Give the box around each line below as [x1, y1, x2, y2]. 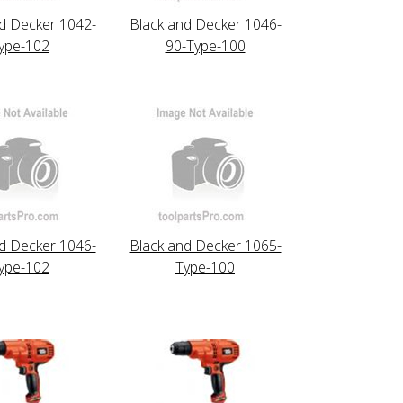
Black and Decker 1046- [129, 13, 282, 34]
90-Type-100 [165, 35, 246, 56]
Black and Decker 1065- [129, 235, 282, 255]
